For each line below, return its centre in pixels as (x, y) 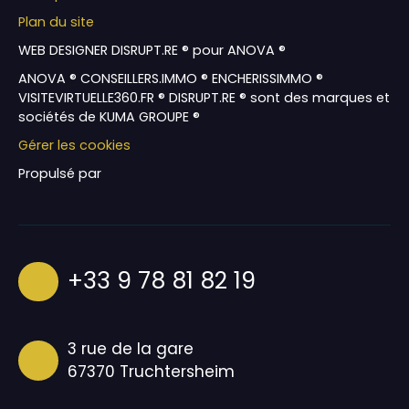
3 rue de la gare (130, 349)
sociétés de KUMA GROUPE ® (109, 116)
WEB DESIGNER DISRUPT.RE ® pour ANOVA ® (152, 50)
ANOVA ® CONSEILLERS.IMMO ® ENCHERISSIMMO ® (171, 78)
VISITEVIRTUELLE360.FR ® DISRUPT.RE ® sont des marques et (204, 97)
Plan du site (56, 21)
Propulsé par (60, 173)
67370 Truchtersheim (151, 372)
